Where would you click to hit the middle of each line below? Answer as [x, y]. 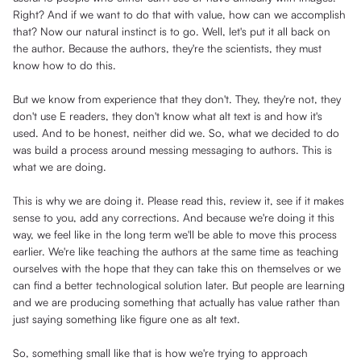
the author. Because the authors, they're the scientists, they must [167, 48]
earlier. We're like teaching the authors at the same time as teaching [176, 251]
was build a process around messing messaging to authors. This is [172, 150]
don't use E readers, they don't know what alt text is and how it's [168, 116]
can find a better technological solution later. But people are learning [179, 285]
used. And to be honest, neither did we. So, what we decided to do [176, 133]
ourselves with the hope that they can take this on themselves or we [177, 268]
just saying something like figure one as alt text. [127, 319]
